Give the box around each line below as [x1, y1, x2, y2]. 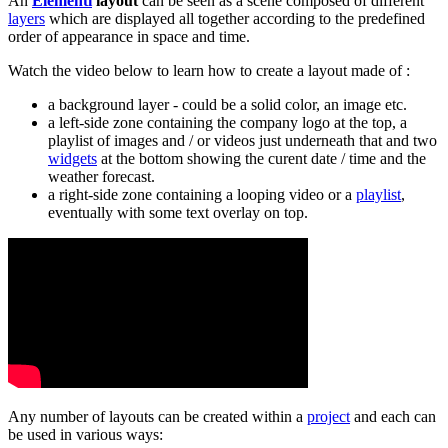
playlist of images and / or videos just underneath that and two [48, 131, 437, 149]
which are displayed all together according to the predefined [45, 9, 425, 27]
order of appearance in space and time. [8, 27, 250, 45]
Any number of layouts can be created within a [8, 407, 307, 425]
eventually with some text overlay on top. [48, 203, 308, 221]
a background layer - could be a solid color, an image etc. [48, 95, 407, 113]
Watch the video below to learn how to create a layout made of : [8, 61, 410, 79]
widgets [48, 149, 97, 167]
